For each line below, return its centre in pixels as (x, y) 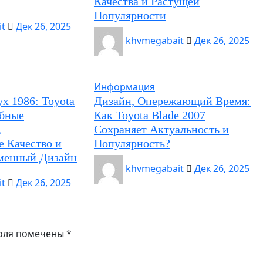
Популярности (130, 15)
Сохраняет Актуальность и (161, 129)
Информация (124, 87)
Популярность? (132, 143)
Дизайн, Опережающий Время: (172, 101)
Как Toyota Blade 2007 (149, 115)
